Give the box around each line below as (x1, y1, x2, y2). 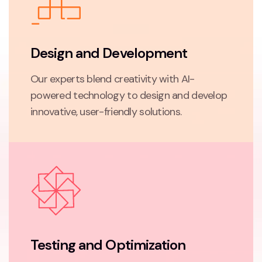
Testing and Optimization (30, 235, 185, 254)
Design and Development (30, 43, 187, 62)
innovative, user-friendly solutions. (30, 104, 182, 119)
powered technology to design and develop (30, 88, 227, 102)
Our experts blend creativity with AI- (30, 71, 195, 86)
